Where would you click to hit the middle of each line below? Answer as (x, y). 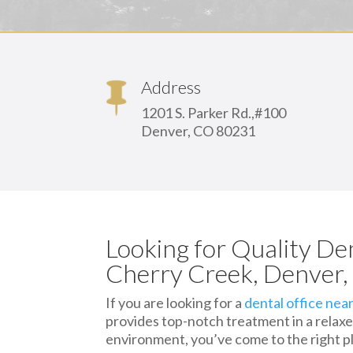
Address (171, 87)
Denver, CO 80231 (199, 130)
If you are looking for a (175, 302)
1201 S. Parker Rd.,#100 (214, 112)
